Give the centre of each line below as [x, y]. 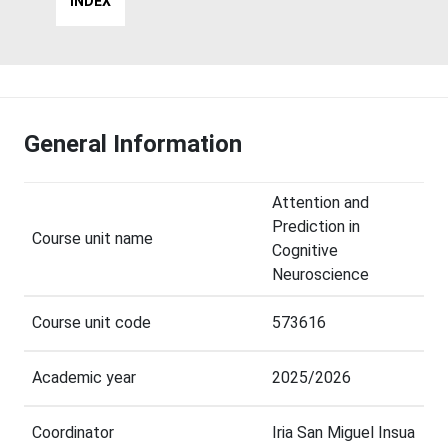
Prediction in [316, 227]
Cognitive [305, 251]
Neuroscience [320, 275]
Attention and [320, 203]
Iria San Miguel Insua [343, 433]
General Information [133, 144]
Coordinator [73, 433]
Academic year [84, 378]
